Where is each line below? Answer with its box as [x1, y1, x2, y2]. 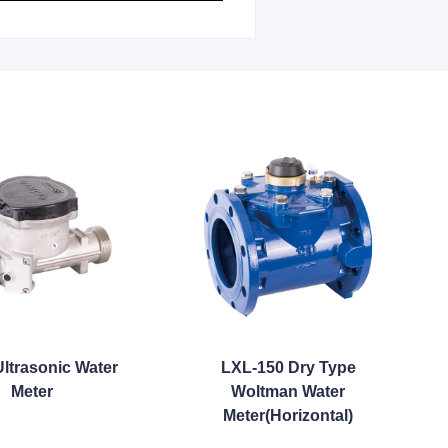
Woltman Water [231, 383, 345, 400]
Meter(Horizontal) [223, 407, 353, 424]
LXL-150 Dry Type [220, 359, 356, 376]
